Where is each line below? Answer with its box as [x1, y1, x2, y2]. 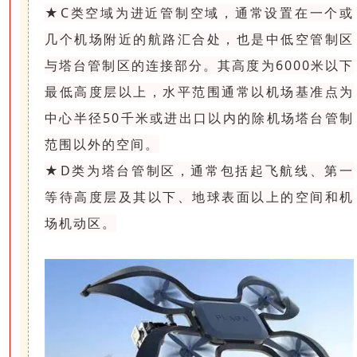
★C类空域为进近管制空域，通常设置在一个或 [45, 4, 354, 22]
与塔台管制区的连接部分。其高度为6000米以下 [45, 57, 354, 75]
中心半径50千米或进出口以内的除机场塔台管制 [45, 109, 354, 127]
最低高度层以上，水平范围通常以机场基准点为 [45, 83, 354, 101]
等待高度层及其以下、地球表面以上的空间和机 [45, 188, 354, 206]
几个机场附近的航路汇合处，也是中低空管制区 [45, 30, 354, 49]
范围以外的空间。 [45, 135, 159, 154]
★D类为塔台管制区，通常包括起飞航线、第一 [45, 162, 354, 180]
